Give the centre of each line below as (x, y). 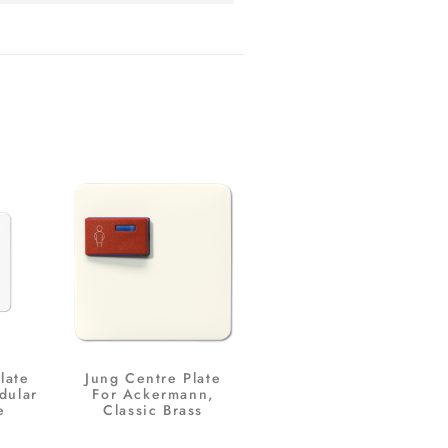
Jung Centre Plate (153, 377)
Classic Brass (153, 409)
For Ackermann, (153, 393)
